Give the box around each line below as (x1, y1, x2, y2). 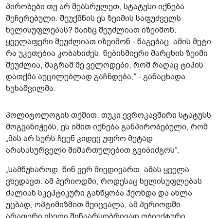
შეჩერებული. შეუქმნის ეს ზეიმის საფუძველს (6, 14, 181, 23)
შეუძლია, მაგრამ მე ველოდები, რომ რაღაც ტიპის (6, 61, 203, 70)
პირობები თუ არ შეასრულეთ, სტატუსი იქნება (6, 2, 184, 11)
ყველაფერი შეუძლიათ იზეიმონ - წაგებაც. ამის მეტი (6, 37, 211, 46)
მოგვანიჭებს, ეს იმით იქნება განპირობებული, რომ (6, 123, 208, 131)
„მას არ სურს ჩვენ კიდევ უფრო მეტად (6, 134, 153, 143)
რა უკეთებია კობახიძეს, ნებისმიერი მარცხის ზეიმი (6, 49, 208, 58)
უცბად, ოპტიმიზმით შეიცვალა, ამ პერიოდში (6, 200, 181, 209)
